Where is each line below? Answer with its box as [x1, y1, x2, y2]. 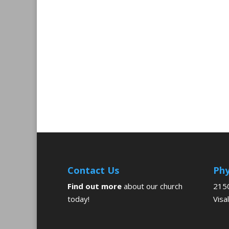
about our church [124, 180, 182, 191]
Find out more [67, 180, 122, 191]
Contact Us [67, 164, 119, 176]
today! [67, 193, 89, 204]
